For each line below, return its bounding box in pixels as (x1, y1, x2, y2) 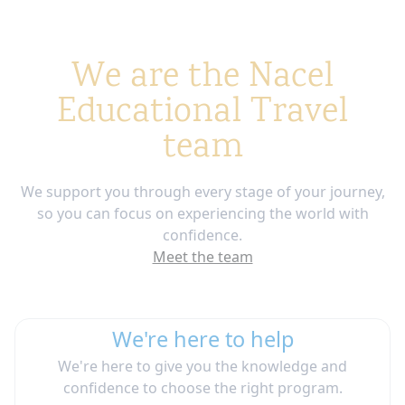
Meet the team (152, 246, 253, 267)
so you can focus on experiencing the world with (36, 202, 369, 223)
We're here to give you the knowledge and (58, 355, 347, 376)
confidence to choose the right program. (62, 377, 343, 398)
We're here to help (111, 324, 294, 353)
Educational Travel (57, 87, 348, 139)
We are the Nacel (71, 52, 334, 104)
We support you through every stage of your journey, (20, 181, 385, 202)
